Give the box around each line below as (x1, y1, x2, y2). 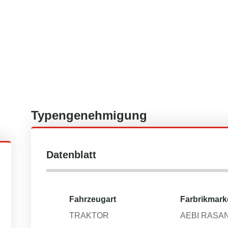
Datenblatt (46, 149, 96, 160)
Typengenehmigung (31, 108, 147, 122)
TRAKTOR (69, 211, 109, 220)
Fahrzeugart (69, 195, 116, 204)
